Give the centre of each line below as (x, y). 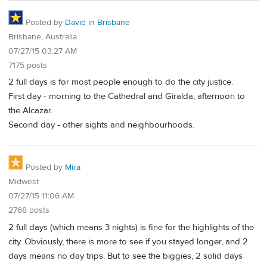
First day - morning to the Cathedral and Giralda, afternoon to (127, 97)
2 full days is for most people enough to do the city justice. (121, 82)
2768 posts (29, 210)
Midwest (24, 181)
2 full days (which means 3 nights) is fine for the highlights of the (131, 227)
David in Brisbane (97, 22)
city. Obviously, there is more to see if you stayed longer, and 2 (128, 241)
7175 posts (28, 65)
